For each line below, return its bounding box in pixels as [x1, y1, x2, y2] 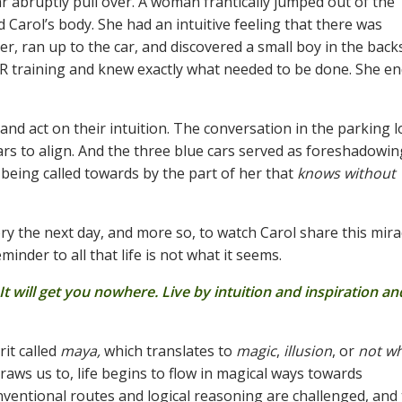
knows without [297, 163, 396, 184]
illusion [284, 341, 332, 362]
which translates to [100, 341, 236, 362]
